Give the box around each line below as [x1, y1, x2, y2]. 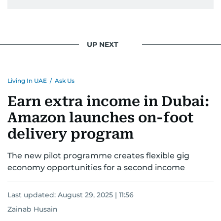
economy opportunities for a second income [7, 162, 185, 172]
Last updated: [7, 190, 58, 199]
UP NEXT [87, 40, 118, 49]
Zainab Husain [7, 204, 58, 214]
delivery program [7, 125, 134, 142]
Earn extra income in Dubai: [7, 93, 209, 110]
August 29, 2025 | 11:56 [58, 190, 134, 199]
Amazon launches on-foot [7, 109, 193, 126]
